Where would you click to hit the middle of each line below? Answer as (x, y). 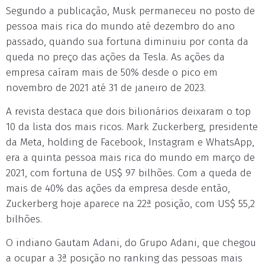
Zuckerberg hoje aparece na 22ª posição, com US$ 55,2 (130, 204)
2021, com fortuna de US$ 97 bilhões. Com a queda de (129, 173)
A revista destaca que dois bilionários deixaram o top (128, 112)
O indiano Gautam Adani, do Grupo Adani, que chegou (131, 243)
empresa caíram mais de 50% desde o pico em (112, 72)
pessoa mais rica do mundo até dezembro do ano (120, 26)
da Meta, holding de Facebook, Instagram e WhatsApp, (130, 142)
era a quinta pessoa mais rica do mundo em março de (130, 158)
